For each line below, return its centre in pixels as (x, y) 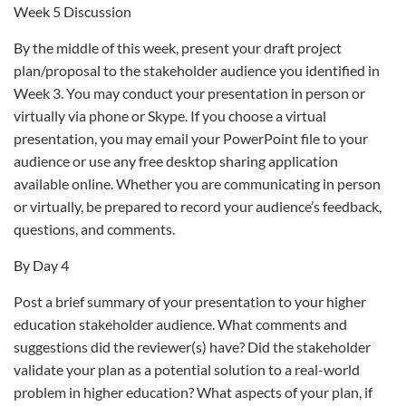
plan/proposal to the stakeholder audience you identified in (197, 70)
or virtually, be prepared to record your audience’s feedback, (198, 206)
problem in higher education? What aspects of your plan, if (193, 392)
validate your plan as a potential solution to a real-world (187, 369)
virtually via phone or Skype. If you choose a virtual (170, 116)
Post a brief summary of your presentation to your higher (190, 301)
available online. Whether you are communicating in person (197, 184)
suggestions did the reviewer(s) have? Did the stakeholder (192, 347)
